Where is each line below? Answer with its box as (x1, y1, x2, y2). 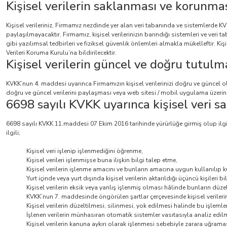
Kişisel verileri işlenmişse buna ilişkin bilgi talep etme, (26, 156, 177, 164)
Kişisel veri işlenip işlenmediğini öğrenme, (26, 147, 143, 155)
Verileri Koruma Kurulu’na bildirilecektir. (6, 49, 117, 57)
